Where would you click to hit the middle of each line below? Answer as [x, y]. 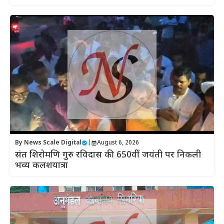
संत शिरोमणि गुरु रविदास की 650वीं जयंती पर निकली [108, 155]
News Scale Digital [53, 143]
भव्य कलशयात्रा [41, 166]
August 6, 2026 [118, 143]
